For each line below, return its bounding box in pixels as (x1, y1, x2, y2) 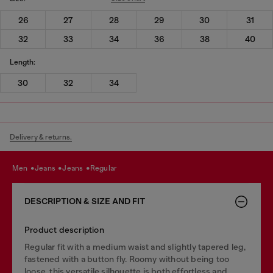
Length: (10, 57, 35, 66)
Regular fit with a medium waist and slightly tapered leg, (24, 242, 246, 252)
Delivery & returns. (10, 133, 72, 141)
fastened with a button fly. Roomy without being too (24, 254, 230, 264)
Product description (24, 225, 104, 235)
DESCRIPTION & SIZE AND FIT (24, 196, 145, 207)
